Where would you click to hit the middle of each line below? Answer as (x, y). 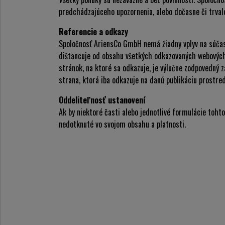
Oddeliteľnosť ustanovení (102, 100)
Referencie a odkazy (93, 32)
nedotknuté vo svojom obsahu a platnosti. (122, 124)
